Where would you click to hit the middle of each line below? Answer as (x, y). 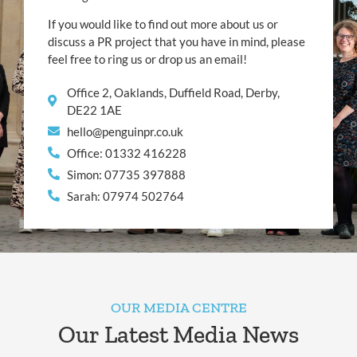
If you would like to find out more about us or (163, 24)
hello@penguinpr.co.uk (125, 131)
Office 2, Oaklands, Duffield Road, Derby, (173, 92)
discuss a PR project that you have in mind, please (177, 42)
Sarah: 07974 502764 (125, 196)
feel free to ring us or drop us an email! (147, 59)
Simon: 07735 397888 (126, 174)
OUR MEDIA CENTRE (178, 307)
